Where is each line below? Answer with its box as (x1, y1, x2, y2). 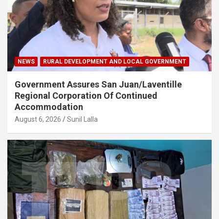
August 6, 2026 (15, 115, 61, 123)
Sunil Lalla (67, 115, 98, 123)
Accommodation (15, 101, 83, 112)
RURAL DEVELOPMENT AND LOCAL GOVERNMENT (43, 58, 186, 65)
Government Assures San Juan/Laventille (15, 79, 182, 89)
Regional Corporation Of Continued (15, 90, 157, 101)
